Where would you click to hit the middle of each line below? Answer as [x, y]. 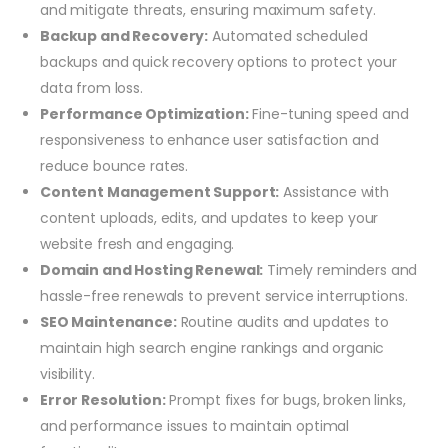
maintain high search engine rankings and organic [212, 347]
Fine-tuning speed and [328, 113]
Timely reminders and [340, 269]
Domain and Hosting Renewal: [152, 269]
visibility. [67, 373]
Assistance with [334, 191]
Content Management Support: [160, 191]
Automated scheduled [288, 35]
